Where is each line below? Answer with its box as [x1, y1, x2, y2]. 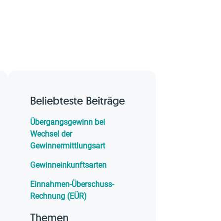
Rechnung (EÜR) [30, 191, 87, 201]
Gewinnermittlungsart [30, 141, 105, 150]
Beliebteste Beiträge [30, 94, 125, 108]
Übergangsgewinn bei [30, 117, 105, 127]
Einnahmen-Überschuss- [30, 180, 114, 189]
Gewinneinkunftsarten [30, 160, 107, 170]
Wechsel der [30, 129, 72, 139]
